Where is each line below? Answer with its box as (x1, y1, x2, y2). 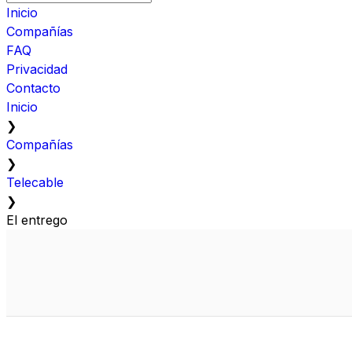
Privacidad (6, 60, 68, 77)
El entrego (6, 211, 68, 228)
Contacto (6, 79, 60, 96)
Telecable (6, 174, 64, 190)
